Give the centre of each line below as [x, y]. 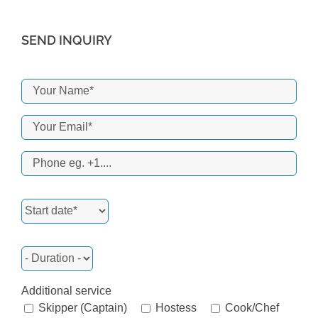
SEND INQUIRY [67, 40]
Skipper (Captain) [83, 307]
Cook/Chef [252, 307]
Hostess [176, 307]
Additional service [66, 290]
